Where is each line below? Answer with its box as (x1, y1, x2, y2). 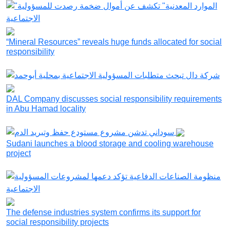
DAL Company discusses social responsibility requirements (6, 94, 222, 104)
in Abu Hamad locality (6, 104, 86, 113)
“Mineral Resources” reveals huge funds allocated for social (6, 37, 222, 47)
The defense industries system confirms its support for (6, 207, 201, 217)
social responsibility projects (6, 217, 109, 226)
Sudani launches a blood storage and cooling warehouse (6, 139, 214, 148)
